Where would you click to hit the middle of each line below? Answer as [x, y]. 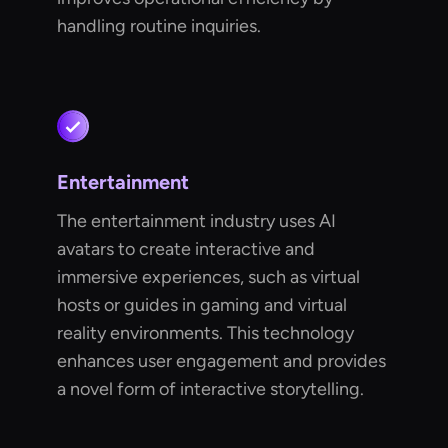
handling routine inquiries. [159, 26]
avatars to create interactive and [186, 249]
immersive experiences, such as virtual [209, 277]
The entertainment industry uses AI [197, 221]
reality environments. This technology [206, 333]
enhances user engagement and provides [222, 361]
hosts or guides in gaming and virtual [202, 305]
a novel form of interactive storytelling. [211, 389]
